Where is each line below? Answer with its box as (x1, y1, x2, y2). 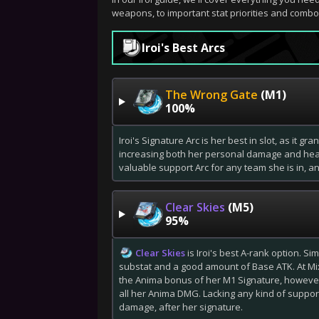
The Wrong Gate (164, 87, 258, 103)
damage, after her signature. (119, 300, 243, 313)
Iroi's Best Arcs (142, 40, 225, 56)
